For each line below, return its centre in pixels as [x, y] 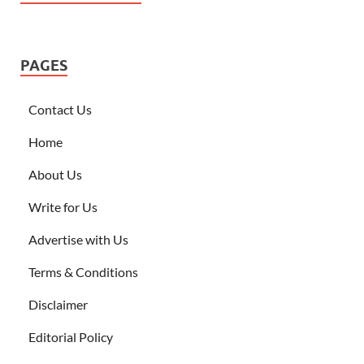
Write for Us [63, 206]
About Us [55, 174]
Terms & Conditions [83, 271]
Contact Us [60, 109]
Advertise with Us [78, 239]
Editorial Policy [71, 336]
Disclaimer [58, 304]
